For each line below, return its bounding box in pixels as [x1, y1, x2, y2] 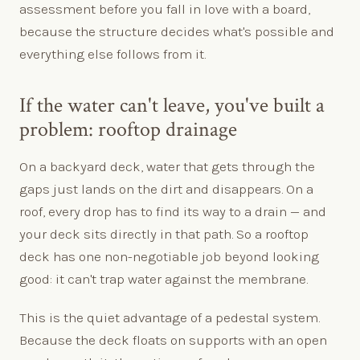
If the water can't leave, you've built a [19, 92, 325, 119]
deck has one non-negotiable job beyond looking [19, 247, 319, 264]
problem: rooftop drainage [19, 116, 237, 143]
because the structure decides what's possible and [19, 22, 334, 39]
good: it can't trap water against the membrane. [19, 270, 308, 287]
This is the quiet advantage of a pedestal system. [19, 309, 320, 325]
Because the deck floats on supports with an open [19, 331, 327, 348]
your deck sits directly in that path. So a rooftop [19, 225, 309, 242]
